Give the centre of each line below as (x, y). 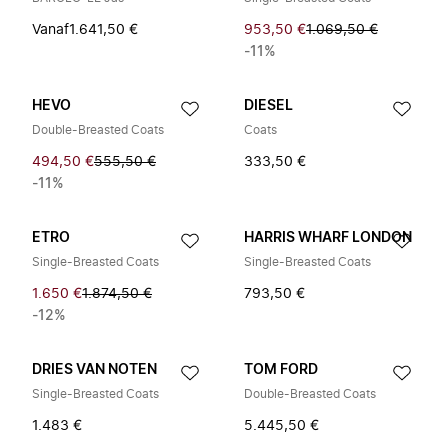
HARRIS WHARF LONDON (328, 238)
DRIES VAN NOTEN (94, 370)
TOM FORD (281, 370)
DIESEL (268, 106)
